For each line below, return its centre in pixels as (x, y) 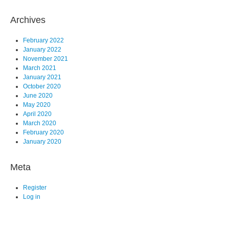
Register (35, 188)
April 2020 (37, 114)
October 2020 (42, 87)
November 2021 (45, 59)
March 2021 (40, 68)
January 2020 (42, 142)
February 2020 (43, 133)
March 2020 (40, 123)
